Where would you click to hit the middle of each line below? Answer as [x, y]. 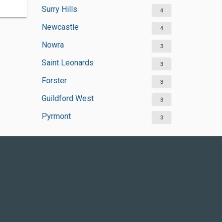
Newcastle [60, 27]
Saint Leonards [67, 63]
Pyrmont [56, 116]
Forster [54, 81]
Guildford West [67, 98]
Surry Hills [59, 9]
